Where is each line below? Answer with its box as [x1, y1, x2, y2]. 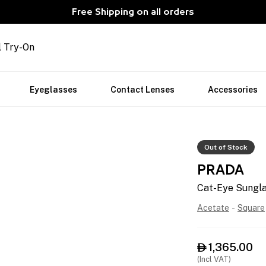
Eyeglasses [30, 85, 77, 94]
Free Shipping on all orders [72, 8, 194, 16]
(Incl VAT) [197, 255, 231, 264]
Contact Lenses [110, 85, 175, 94]
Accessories [208, 85, 258, 94]
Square [237, 203, 265, 213]
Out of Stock [204, 143, 248, 151]
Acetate [197, 203, 229, 213]
